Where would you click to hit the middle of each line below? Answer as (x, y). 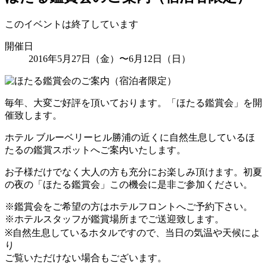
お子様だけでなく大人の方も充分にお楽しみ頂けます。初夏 (133, 172)
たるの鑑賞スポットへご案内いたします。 (95, 150)
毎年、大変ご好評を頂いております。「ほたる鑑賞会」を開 (133, 103)
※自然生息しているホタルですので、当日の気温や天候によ (133, 232)
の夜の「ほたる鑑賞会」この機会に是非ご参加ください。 (129, 184)
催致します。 (33, 115)
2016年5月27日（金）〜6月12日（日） (110, 58)
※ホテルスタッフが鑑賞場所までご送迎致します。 (114, 219)
